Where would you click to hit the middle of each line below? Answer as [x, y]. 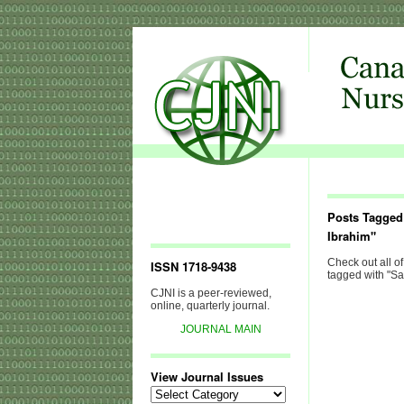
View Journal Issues [207, 376]
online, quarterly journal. [210, 306]
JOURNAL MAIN [220, 329]
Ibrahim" [352, 236]
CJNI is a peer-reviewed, [211, 293]
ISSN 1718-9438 [193, 266]
